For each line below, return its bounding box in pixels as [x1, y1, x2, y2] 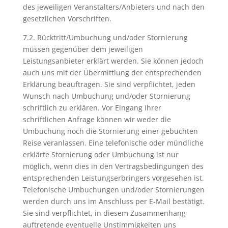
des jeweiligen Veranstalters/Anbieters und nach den [22, 2, 205, 12]
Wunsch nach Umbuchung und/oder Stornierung [22, 91, 190, 101]
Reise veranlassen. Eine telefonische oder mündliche [22, 138, 204, 148]
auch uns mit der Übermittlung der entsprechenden [22, 68, 202, 77]
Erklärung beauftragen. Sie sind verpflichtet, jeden [22, 79, 195, 89]
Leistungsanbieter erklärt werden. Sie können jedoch [22, 56, 204, 66]
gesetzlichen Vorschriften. [22, 14, 111, 23]
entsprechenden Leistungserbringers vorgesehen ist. [22, 173, 204, 183]
